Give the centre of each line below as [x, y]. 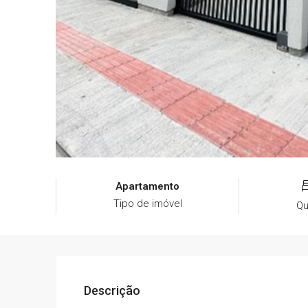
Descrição [112, 290]
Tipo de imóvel [147, 203]
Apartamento [148, 186]
